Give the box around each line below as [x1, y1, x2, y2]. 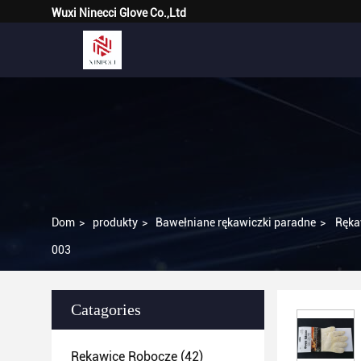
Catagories [71, 301, 141, 318]
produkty [93, 216, 138, 229]
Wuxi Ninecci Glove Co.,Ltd [52, 6, 186, 19]
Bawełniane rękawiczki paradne [156, 216, 316, 229]
